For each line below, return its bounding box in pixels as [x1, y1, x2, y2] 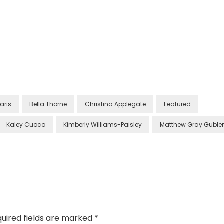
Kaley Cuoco [6, 120, 45, 129]
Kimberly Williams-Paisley [63, 120, 142, 129]
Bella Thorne [29, 100, 67, 108]
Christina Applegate [85, 100, 146, 108]
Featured [164, 100, 191, 108]
